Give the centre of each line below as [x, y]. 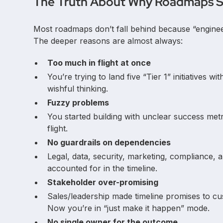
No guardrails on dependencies [109, 142]
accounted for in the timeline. [103, 168]
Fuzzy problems [78, 102]
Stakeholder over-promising [103, 182]
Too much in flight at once [99, 62]
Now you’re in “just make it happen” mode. [129, 208]
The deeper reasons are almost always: [108, 41]
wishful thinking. [78, 88]
